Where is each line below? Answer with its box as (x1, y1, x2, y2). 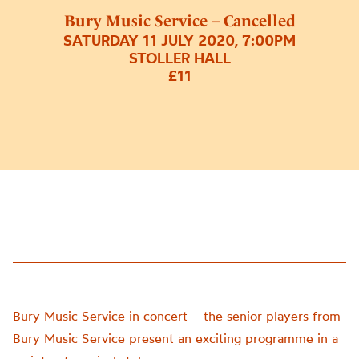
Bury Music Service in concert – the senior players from (13, 308, 341, 324)
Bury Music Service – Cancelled (63, 11, 296, 31)
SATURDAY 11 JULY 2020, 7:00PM (63, 31, 296, 50)
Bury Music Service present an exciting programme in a (13, 330, 338, 346)
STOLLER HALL (128, 49, 231, 68)
